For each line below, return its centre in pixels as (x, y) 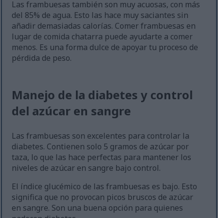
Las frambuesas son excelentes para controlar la (101, 136)
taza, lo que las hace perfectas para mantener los (102, 157)
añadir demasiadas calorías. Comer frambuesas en (104, 26)
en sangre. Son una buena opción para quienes (98, 208)
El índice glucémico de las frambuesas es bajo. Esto (105, 187)
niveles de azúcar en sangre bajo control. (86, 168)
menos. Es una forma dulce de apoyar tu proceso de (105, 47)
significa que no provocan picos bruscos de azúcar (103, 197)
